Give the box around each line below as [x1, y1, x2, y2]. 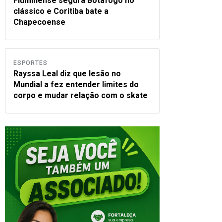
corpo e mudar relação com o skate [13, 91, 148, 100]
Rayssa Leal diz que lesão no [13, 69, 121, 78]
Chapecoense [13, 17, 65, 27]
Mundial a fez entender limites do [13, 80, 139, 89]
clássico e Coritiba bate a [13, 6, 109, 16]
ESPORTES [13, 59, 48, 66]
